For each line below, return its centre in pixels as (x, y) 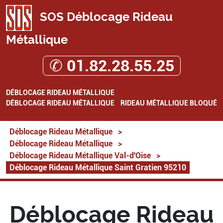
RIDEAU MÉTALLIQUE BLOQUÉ (169, 103)
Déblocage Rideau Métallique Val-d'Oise (80, 156)
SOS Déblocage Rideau (105, 17)
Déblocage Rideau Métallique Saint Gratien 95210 (98, 167)
